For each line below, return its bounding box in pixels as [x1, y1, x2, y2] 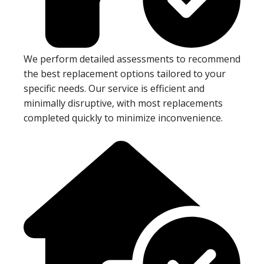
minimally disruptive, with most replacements [24, 96, 223, 110]
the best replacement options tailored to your [24, 67, 226, 80]
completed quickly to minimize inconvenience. [24, 111, 223, 124]
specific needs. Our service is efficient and [24, 81, 204, 95]
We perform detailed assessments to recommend [24, 52, 240, 65]
